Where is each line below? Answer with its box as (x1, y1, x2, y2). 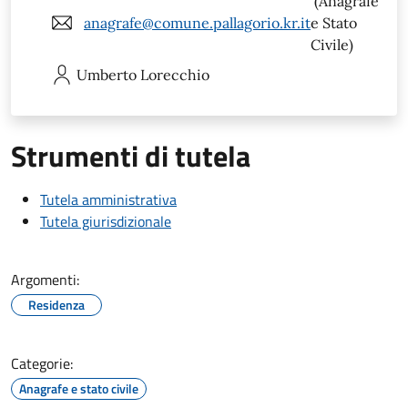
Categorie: (11, 352, 73, 374)
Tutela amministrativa (40, 188, 177, 210)
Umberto (76, 65, 137, 84)
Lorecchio (140, 65, 209, 84)
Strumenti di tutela (11, 133, 250, 178)
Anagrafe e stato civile (19, 378, 138, 398)
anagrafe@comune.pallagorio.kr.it (84, 13, 311, 32)
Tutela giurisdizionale (40, 209, 171, 232)
